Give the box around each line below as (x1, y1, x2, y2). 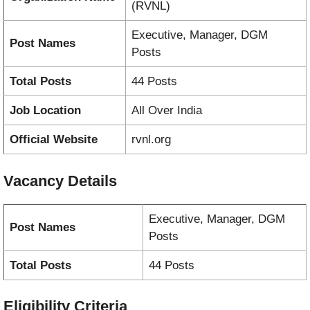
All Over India (131, 104, 202, 118)
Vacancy (3, 172, 68, 190)
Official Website (10, 133, 98, 147)
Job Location (10, 104, 81, 118)
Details (68, 172, 117, 190)
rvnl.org (131, 133, 171, 147)
